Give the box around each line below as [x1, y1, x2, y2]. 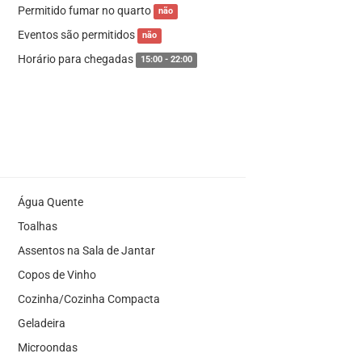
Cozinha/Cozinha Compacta [17, 292, 160, 305]
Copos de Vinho [17, 267, 96, 281]
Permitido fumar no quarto [17, 3, 154, 17]
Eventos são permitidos [17, 27, 137, 41]
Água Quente [17, 195, 83, 208]
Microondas [17, 340, 78, 354]
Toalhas [17, 219, 57, 233]
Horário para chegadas [17, 52, 136, 65]
